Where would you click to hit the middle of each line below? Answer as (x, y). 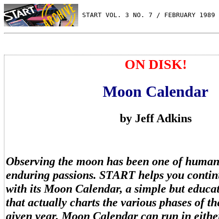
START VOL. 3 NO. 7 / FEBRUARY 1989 (147, 15)
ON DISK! (155, 64)
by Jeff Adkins (155, 118)
